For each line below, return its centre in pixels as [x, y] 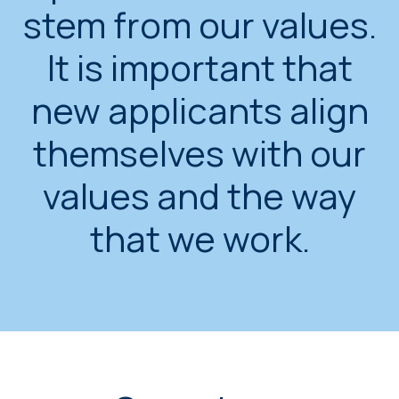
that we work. [199, 238]
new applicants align [199, 110]
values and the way [199, 195]
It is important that [199, 67]
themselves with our [199, 153]
